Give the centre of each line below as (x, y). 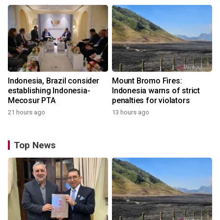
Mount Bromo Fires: (147, 81)
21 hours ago (27, 112)
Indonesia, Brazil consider (54, 81)
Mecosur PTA (32, 101)
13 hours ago (131, 112)
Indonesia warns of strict (156, 91)
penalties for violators (151, 101)
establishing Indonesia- (49, 91)
